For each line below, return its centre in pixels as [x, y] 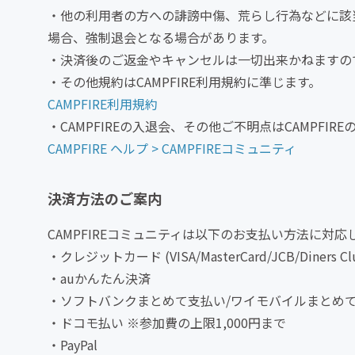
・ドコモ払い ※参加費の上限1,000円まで [167, 323]
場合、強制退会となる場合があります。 [161, 38]
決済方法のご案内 [105, 198]
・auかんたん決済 [99, 279]
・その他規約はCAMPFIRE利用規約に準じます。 [184, 82]
